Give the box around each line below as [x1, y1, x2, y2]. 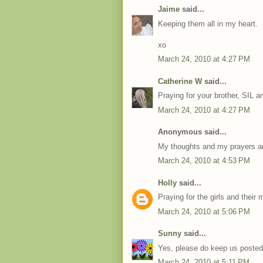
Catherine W [158, 76, 202, 86]
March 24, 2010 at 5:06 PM [158, 207, 250, 216]
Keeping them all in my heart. [158, 19, 258, 28]
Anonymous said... [158, 127, 227, 136]
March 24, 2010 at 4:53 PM [158, 156, 250, 165]
